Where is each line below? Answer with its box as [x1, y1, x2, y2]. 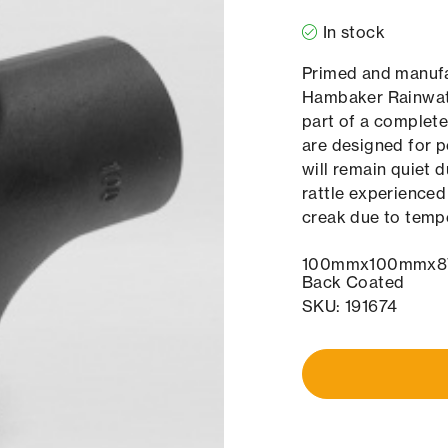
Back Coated [302, 272, 405, 293]
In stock [322, 22, 386, 43]
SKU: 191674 [302, 296, 398, 317]
